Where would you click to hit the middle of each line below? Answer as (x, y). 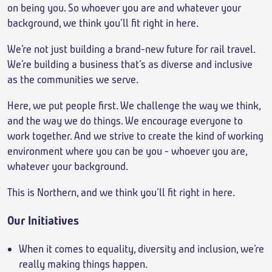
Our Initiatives (43, 221)
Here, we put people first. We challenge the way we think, (134, 106)
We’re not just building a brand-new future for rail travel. (131, 49)
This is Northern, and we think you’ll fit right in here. (121, 192)
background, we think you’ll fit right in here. (103, 23)
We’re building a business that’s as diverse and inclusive (130, 64)
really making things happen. (83, 264)
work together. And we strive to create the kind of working (135, 136)
